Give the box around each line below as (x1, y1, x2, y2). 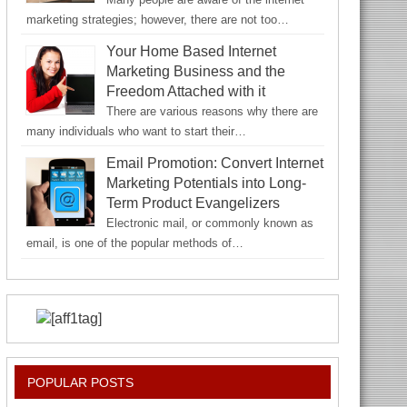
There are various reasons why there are (105, 104, 318, 118)
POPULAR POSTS (27, 374, 134, 390)
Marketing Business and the (105, 63, 285, 79)
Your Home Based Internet (105, 43, 276, 59)
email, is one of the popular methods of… (25, 236, 243, 251)
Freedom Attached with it (105, 83, 265, 99)
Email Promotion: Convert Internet (105, 155, 323, 172)
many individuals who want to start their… (25, 124, 246, 138)
